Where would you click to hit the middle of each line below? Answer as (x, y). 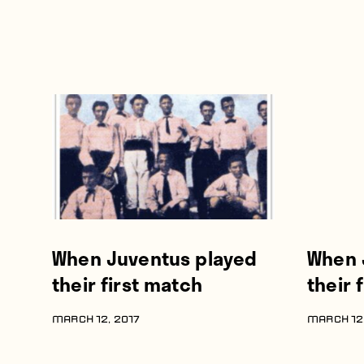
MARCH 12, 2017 (96, 321)
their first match (127, 284)
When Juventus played (155, 258)
